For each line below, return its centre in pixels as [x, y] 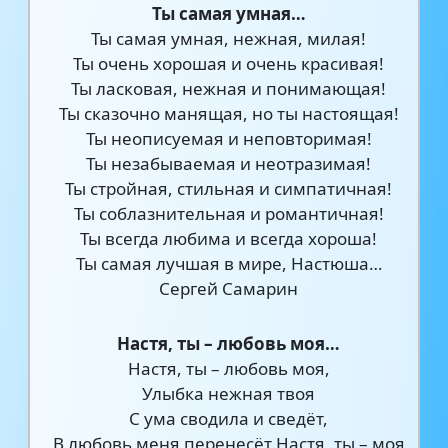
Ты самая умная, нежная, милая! [229, 38]
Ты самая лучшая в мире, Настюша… [228, 263]
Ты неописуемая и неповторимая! [228, 138]
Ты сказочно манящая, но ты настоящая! [228, 113]
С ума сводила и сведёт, [229, 418]
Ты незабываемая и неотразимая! [229, 163]
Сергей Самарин [229, 288]
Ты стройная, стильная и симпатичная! [229, 188]
